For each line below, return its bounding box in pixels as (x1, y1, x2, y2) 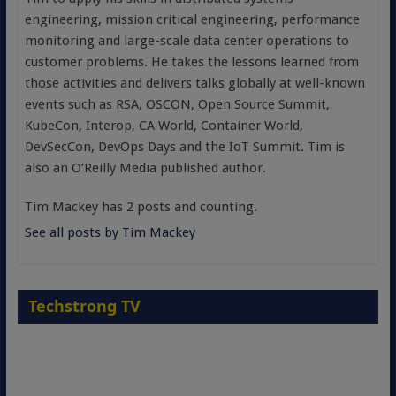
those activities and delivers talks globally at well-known (24, 75, 365, 92)
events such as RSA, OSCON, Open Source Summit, (24, 96, 330, 113)
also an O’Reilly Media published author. (24, 160, 266, 177)
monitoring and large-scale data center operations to (24, 33, 349, 49)
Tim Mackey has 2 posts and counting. (24, 199, 257, 216)
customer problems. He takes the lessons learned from (24, 54, 359, 71)
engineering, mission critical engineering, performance (24, 11, 360, 28)
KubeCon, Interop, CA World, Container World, (24, 118, 303, 134)
